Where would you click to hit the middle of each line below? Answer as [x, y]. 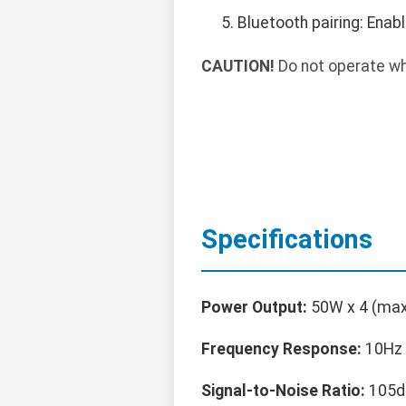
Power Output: [254, 308]
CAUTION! [238, 67]
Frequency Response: [281, 349]
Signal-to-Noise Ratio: [283, 391]
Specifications [287, 240]
